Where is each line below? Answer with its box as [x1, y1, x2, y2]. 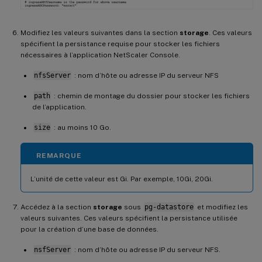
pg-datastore [144, 203, 194, 212]
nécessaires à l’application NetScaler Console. [20, 51, 180, 60]
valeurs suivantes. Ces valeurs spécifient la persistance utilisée [20, 214, 237, 223]
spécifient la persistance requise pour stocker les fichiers [20, 40, 220, 49]
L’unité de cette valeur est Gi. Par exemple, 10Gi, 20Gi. [30, 175, 213, 184]
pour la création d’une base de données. [20, 225, 158, 234]
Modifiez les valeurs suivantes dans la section [20, 29, 180, 37]
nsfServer [33, 246, 71, 254]
